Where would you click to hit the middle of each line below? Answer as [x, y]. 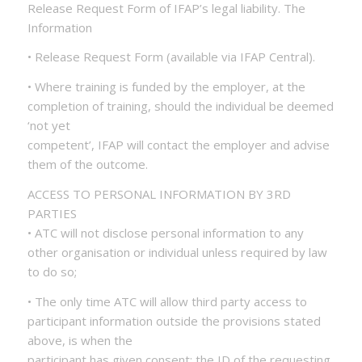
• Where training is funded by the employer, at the [166, 86]
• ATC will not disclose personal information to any [165, 232]
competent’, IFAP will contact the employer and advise [178, 145]
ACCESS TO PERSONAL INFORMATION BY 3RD [159, 194]
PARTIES [52, 213]
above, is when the [80, 340]
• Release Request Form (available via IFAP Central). [171, 57]
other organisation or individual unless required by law [177, 252]
